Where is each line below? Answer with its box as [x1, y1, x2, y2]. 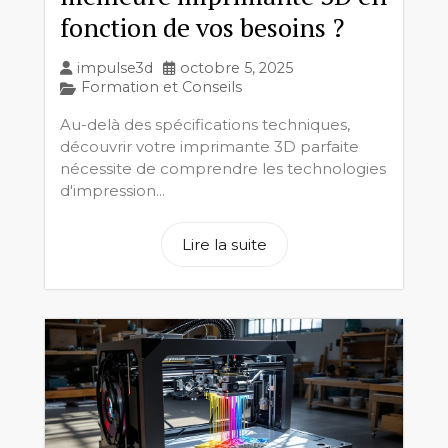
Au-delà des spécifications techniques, [60, 114, 350, 134]
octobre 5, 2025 [180, 58, 293, 77]
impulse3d [77, 58, 153, 77]
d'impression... [60, 180, 165, 200]
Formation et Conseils [81, 77, 242, 96]
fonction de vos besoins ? [60, 9, 344, 44]
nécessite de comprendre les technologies [60, 158, 386, 178]
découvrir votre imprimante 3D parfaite [60, 136, 359, 156]
